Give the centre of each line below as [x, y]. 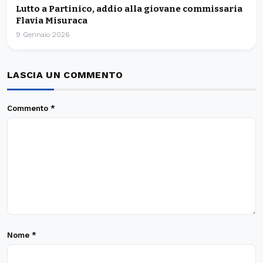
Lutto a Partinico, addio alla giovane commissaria [129, 9]
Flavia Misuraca [52, 20]
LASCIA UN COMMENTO [65, 75]
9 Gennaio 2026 [43, 34]
